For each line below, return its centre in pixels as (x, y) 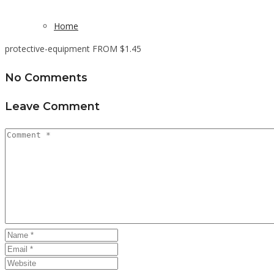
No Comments (46, 77)
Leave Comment (52, 106)
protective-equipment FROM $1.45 (73, 48)
